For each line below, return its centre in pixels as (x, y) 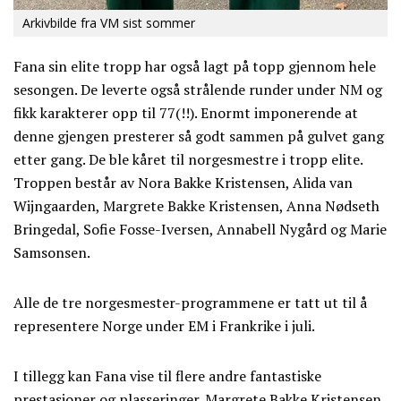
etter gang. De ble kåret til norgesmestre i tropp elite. (188, 160)
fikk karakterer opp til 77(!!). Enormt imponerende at (186, 113)
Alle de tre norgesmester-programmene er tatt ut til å (190, 303)
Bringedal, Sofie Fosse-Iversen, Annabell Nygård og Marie (200, 230)
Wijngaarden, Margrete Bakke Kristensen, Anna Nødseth (196, 206)
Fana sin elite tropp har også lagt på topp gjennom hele (195, 67)
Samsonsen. (52, 253)
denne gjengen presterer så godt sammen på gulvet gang (199, 137)
